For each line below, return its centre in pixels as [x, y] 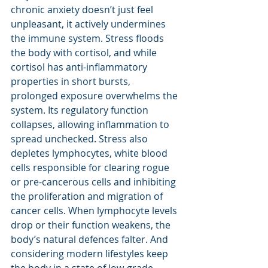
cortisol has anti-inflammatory [80, 67]
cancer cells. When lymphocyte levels [95, 210]
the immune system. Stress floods [89, 38]
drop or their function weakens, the [92, 225]
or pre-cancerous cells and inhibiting [95, 182]
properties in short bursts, [72, 81]
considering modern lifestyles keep [91, 253]
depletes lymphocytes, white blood [90, 153]
